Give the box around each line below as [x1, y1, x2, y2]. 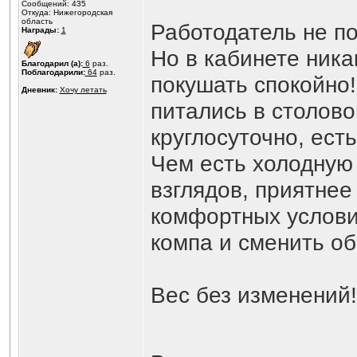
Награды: [21, 25, 59, 34]
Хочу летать [59, 85, 107, 94]
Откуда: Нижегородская [21, 8, 112, 17]
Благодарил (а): [21, 59, 83, 68]
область [21, 17, 53, 25]
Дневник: [21, 85, 57, 94]
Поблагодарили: [21, 68, 85, 76]
